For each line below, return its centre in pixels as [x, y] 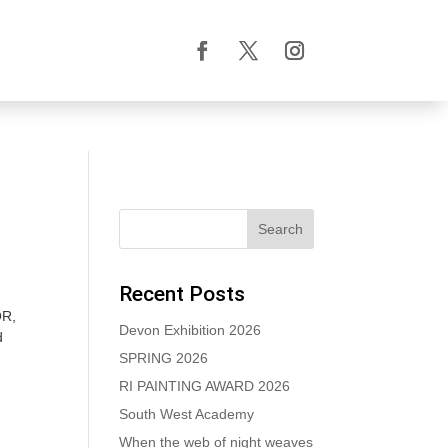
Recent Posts [182, 294]
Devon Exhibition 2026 [190, 330]
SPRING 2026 [164, 358]
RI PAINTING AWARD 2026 [205, 386]
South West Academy [187, 414]
